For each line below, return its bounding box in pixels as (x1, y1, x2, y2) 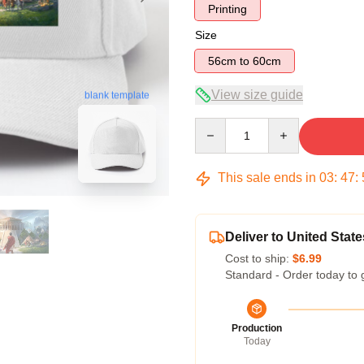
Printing (208, 2, 247, 15)
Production (232, 323, 282, 334)
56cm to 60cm (253, 54, 281, 67)
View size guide (211, 88, 303, 102)
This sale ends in (214, 171, 319, 184)
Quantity (194, 119, 237, 132)
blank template (84, 89, 149, 102)
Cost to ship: (225, 252, 292, 265)
